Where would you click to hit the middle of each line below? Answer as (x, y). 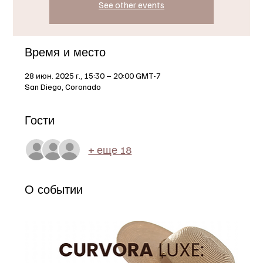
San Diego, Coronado (63, 86)
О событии (54, 190)
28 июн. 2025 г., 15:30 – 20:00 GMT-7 (93, 75)
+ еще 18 (110, 149)
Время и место (65, 52)
